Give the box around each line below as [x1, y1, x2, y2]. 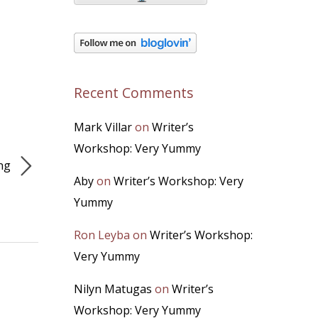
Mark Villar [74, 119, 132, 135]
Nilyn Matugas [74, 281, 152, 297]
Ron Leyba [74, 227, 130, 243]
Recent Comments [74, 83, 193, 102]
